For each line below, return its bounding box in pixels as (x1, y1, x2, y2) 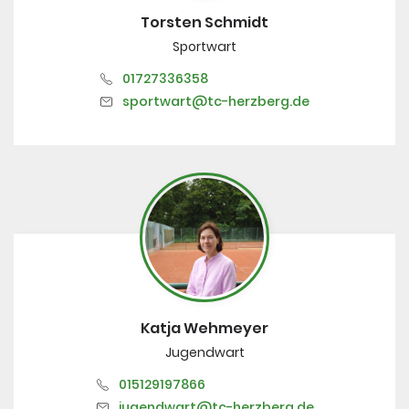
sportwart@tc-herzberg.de (122, 91, 309, 110)
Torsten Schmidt (141, 11, 268, 33)
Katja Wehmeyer (141, 317, 268, 339)
